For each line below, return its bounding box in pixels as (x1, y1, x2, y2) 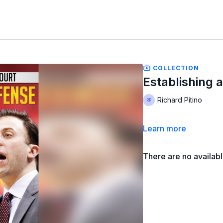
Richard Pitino (157, 96, 203, 105)
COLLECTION (151, 64, 200, 72)
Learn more (143, 123, 187, 133)
